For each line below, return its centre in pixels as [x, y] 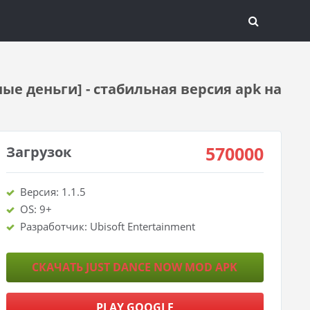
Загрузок [38, 152]
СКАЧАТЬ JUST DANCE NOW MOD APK [135, 267]
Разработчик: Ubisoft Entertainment [107, 226]
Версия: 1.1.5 [53, 192]
